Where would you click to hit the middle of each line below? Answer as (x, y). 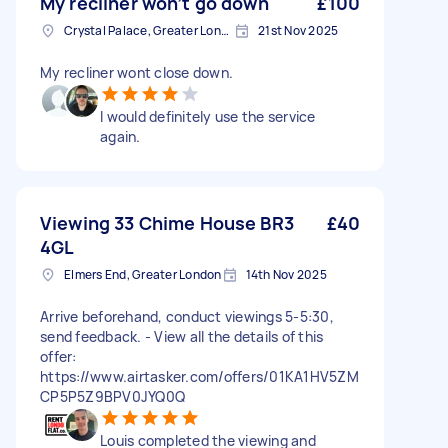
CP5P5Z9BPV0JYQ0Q (112, 396)
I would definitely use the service (208, 116)
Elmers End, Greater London (143, 274)
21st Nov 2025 (298, 30)
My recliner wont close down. (136, 72)
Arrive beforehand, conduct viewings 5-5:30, (187, 316)
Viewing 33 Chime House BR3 (167, 223)
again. (120, 136)
